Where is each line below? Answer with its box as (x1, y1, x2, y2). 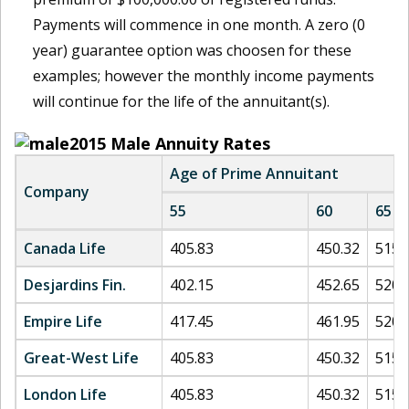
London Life (24, 384, 107, 404)
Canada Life (24, 238, 106, 258)
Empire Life (24, 311, 102, 331)
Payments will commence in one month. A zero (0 (33, 15, 365, 35)
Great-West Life (24, 348, 139, 368)
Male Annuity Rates (110, 132, 270, 154)
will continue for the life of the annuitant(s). (33, 91, 330, 111)
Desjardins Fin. (24, 275, 126, 295)
